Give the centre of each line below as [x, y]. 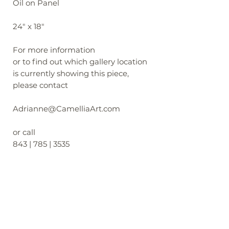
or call [24, 132]
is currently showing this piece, [71, 73]
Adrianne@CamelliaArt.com [66, 109]
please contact [40, 85]
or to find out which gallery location [80, 62]
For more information [54, 50]
